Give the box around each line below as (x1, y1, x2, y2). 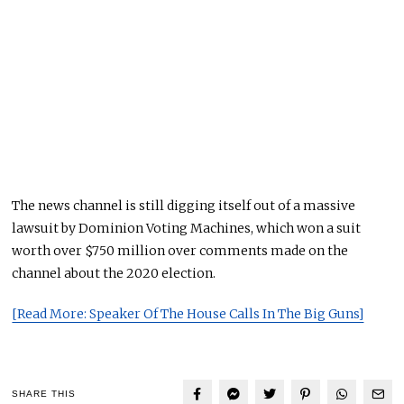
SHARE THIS (12, 389, 77, 399)
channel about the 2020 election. (12, 264, 216, 281)
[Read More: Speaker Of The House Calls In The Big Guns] (12, 305, 364, 322)
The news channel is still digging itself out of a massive (12, 197, 356, 214)
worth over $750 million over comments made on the (12, 242, 349, 259)
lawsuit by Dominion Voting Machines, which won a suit (12, 219, 362, 236)
